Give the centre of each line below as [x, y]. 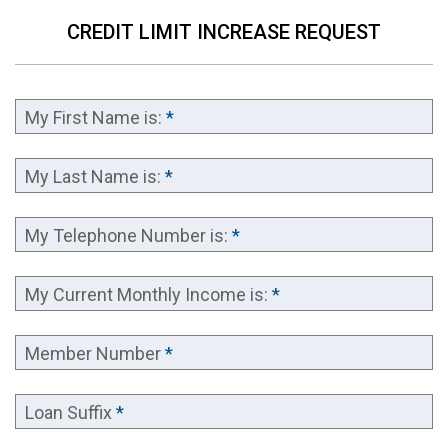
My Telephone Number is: [126, 235]
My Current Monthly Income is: [146, 294]
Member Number [93, 353]
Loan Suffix [68, 412]
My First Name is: [93, 117]
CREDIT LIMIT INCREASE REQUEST [224, 32]
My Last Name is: [93, 176]
